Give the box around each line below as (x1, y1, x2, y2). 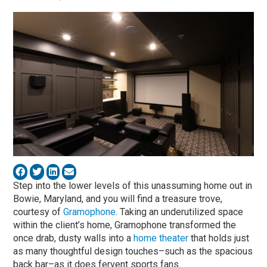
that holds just (188, 232, 250, 244)
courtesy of (13, 206, 64, 218)
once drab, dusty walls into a (13, 232, 134, 244)
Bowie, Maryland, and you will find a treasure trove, (13, 193, 223, 204)
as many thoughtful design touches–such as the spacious (13, 245, 253, 257)
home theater (133, 232, 189, 244)
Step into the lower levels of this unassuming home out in (13, 179, 253, 191)
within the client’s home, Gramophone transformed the (13, 219, 237, 231)
